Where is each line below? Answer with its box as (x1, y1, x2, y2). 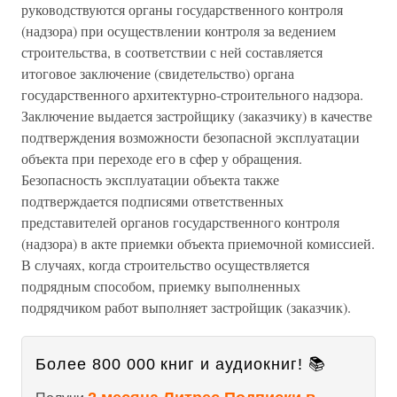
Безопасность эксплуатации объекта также (21, 170, 279, 189)
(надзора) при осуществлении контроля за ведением (21, 21, 336, 40)
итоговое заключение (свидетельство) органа (21, 64, 294, 82)
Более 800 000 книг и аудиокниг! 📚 (35, 355, 326, 373)
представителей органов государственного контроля (21, 213, 339, 231)
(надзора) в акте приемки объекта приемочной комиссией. (21, 234, 375, 253)
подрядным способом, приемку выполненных (21, 276, 300, 295)
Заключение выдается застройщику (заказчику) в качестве (21, 106, 372, 125)
